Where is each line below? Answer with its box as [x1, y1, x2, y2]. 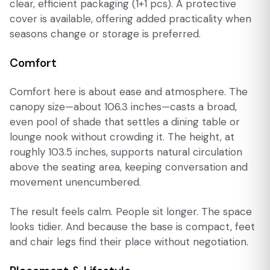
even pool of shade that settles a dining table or [10, 115, 240, 129]
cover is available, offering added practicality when [10, 12, 251, 25]
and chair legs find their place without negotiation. [10, 235, 248, 249]
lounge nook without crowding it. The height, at [10, 130, 234, 144]
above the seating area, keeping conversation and [10, 160, 248, 174]
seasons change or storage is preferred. [10, 27, 201, 40]
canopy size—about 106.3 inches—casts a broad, [10, 100, 237, 114]
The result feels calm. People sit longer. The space [10, 205, 252, 219]
